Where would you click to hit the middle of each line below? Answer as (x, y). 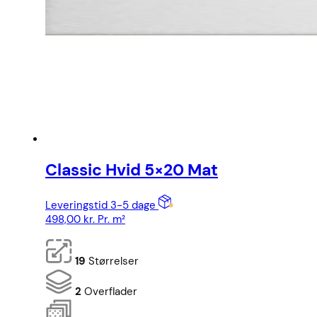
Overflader (109, 291)
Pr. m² (110, 219)
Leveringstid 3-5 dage (102, 205)
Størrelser (112, 261)
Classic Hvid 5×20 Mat (132, 171)
